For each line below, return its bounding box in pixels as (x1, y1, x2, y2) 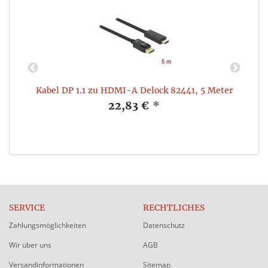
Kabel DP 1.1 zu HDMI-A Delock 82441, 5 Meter (35, 84, 233, 96)
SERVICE (9, 202, 45, 213)
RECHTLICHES (143, 202, 205, 213)
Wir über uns (9, 239, 51, 250)
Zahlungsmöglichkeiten (9, 220, 86, 230)
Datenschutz (143, 220, 185, 230)
